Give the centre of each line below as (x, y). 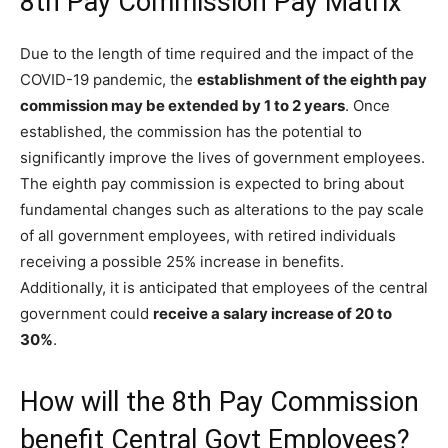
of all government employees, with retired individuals (208, 235)
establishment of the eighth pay (312, 79)
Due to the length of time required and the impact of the (217, 53)
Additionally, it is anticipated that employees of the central (224, 287)
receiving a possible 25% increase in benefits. (182, 261)
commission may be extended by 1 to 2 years (182, 105)
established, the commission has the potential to (191, 131)
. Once (367, 105)
